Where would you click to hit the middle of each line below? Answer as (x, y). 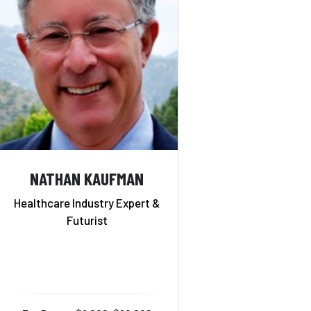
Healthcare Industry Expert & (87, 203)
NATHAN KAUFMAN (87, 178)
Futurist (87, 220)
